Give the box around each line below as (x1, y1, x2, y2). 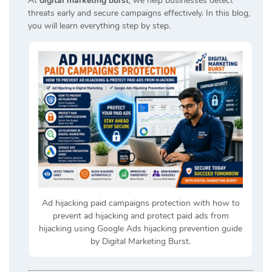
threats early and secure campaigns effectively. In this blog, (28, 7, 250, 19)
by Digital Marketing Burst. (90, 235, 191, 247)
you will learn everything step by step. (28, 20, 171, 32)
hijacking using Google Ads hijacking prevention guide (39, 222, 242, 234)
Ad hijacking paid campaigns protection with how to (41, 197, 240, 209)
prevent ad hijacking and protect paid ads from (52, 209, 229, 222)
